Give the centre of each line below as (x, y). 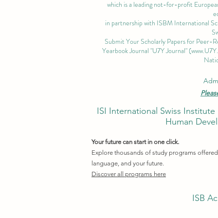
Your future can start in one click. (135, 142)
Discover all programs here (129, 174)
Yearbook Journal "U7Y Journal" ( (146, 50)
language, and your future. (128, 163)
